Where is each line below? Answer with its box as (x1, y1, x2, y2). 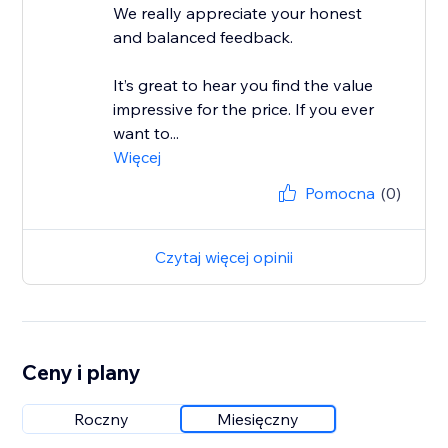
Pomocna (304, 183, 375, 204)
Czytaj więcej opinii (155, 247, 293, 268)
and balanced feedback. (113, 27, 294, 48)
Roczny (73, 409, 129, 430)
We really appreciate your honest (113, 3, 363, 24)
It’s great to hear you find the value (113, 75, 374, 96)
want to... (113, 123, 180, 144)
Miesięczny (217, 409, 300, 430)
